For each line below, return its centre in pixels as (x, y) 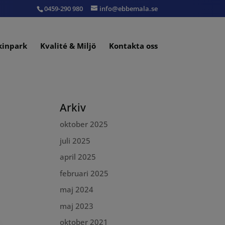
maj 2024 (77, 189)
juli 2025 (75, 140)
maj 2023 (77, 206)
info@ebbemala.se (128, 8)
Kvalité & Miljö (68, 45)
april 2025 (78, 157)
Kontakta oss (133, 45)
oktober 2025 (84, 124)
